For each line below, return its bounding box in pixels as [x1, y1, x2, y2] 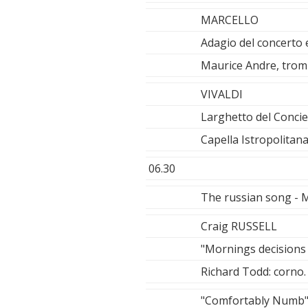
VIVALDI [201, 87, 243, 102]
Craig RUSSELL [201, 219, 277, 234]
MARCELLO [201, 12, 258, 28]
